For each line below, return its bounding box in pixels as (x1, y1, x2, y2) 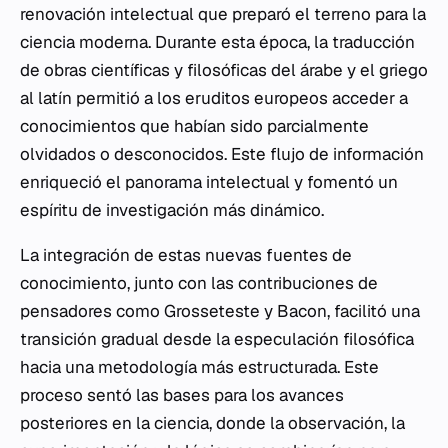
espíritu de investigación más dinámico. (20, 199, 324, 221)
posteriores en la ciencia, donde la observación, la (20, 412, 405, 434)
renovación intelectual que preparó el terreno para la (20, 3, 426, 25)
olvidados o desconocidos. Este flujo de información (20, 143, 424, 165)
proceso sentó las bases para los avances (20, 384, 344, 406)
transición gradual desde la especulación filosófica (20, 328, 414, 350)
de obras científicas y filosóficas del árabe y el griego (20, 59, 428, 81)
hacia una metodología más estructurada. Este (20, 356, 379, 378)
